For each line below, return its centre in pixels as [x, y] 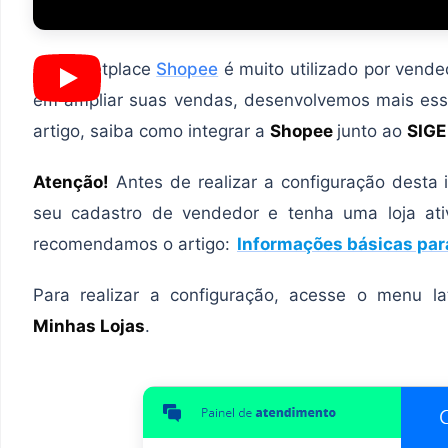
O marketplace [95, 69]
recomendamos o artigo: [134, 244]
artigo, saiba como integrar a [151, 131]
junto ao [372, 131]
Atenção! [71, 182]
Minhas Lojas [89, 326]
